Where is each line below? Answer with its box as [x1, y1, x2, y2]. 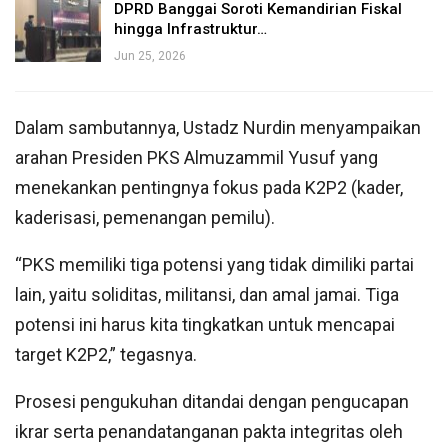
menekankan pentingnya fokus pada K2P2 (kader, [15, 176, 403, 198]
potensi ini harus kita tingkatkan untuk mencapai [15, 313, 395, 335]
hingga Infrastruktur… [114, 19, 267, 38]
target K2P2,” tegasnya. [15, 343, 197, 365]
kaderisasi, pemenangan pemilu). [15, 206, 275, 228]
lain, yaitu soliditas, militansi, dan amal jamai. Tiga [15, 283, 399, 305]
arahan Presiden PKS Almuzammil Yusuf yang [15, 146, 378, 168]
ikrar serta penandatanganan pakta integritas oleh [15, 420, 403, 442]
